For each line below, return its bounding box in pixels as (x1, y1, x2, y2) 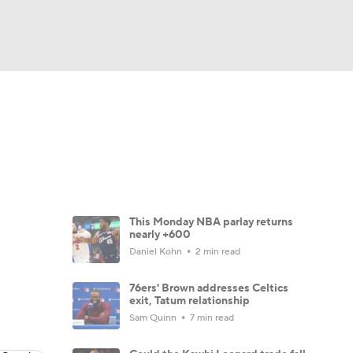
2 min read (193, 246, 240, 258)
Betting (229, 88, 271, 105)
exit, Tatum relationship (129, 294, 250, 308)
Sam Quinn (129, 312, 179, 324)
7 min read (188, 312, 234, 324)
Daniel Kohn (129, 246, 184, 258)
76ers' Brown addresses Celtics (129, 281, 288, 295)
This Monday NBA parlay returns (129, 215, 293, 229)
